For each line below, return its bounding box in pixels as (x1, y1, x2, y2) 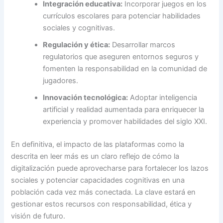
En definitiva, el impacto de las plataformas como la (11, 139, 185, 149)
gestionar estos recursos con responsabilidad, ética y (11, 199, 192, 209)
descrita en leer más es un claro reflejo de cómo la (11, 151, 180, 161)
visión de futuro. (11, 211, 66, 221)
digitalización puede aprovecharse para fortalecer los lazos (11, 163, 209, 173)
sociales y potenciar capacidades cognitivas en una (11, 175, 185, 185)
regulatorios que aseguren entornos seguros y (43, 52, 199, 62)
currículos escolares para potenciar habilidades (43, 11, 201, 21)
